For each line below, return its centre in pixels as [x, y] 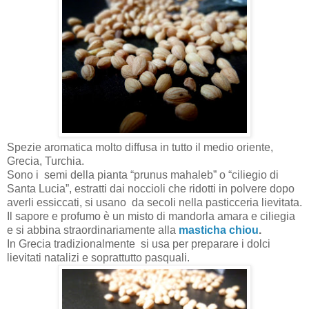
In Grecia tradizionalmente [72, 243]
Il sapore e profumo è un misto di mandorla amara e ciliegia [151, 216]
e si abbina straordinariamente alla [93, 230]
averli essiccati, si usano [68, 202]
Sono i [24, 175]
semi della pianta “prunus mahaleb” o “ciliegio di [161, 175]
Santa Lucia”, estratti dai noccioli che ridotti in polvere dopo [151, 188]
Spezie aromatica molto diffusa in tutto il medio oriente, [140, 147]
